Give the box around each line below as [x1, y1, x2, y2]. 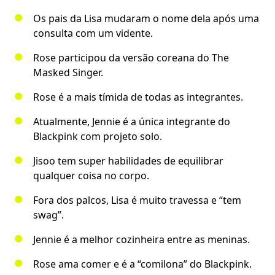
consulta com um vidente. [33, 26, 153, 41]
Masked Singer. [33, 66, 103, 80]
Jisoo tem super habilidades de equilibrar [33, 154, 223, 168]
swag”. [33, 208, 64, 222]
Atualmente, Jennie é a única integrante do [33, 115, 230, 129]
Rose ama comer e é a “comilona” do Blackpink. [33, 257, 252, 271]
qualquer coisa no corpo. [33, 169, 149, 183]
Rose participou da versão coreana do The [33, 51, 229, 65]
